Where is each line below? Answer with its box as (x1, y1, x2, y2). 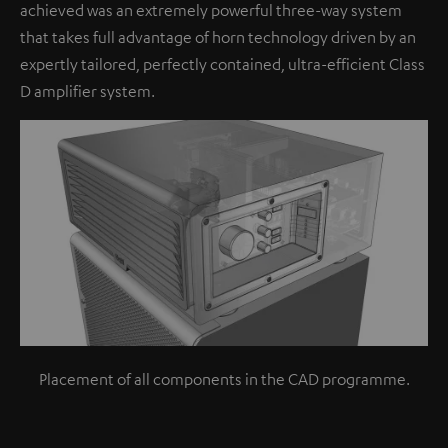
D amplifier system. (20, 81, 155, 102)
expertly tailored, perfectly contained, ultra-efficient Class (20, 54, 425, 75)
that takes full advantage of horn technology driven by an (20, 27, 416, 48)
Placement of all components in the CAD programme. (38, 369, 410, 390)
